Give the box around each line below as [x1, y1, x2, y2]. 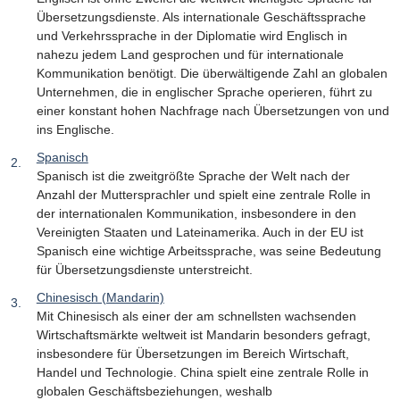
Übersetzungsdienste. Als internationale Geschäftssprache [36, 9, 366, 24]
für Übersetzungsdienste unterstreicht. [36, 262, 253, 278]
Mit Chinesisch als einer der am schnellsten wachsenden [36, 309, 356, 324]
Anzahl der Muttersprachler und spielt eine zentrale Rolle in [36, 187, 371, 203]
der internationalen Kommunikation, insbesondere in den [36, 206, 356, 221]
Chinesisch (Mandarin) [36, 290, 164, 305]
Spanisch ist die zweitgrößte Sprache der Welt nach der [36, 169, 350, 184]
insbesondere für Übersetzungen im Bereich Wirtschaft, [36, 346, 349, 362]
